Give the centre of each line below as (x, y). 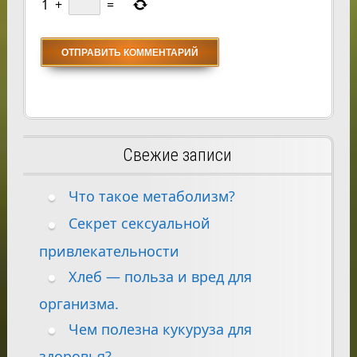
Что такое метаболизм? (151, 196)
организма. (78, 303)
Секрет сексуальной (139, 224)
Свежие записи (177, 155)
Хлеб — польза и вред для (160, 276)
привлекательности (109, 251)
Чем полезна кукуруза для (160, 329)
